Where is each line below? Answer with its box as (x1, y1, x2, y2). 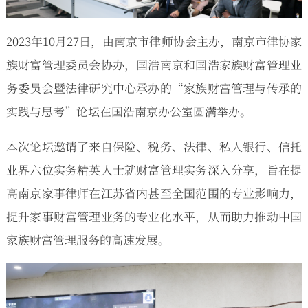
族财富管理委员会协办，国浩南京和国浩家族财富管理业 (5, 55, 302, 73)
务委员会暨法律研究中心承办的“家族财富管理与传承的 (5, 78, 302, 96)
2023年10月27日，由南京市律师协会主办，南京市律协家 (5, 32, 302, 49)
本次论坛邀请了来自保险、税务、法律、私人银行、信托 (5, 137, 302, 155)
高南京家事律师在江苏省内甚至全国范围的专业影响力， (5, 184, 302, 201)
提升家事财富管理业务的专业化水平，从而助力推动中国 (5, 207, 302, 225)
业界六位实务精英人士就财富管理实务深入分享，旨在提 (5, 160, 302, 178)
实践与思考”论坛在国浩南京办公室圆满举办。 (5, 102, 252, 120)
